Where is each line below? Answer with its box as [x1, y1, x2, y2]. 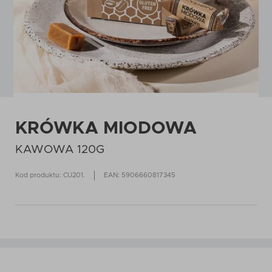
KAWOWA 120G [15, 144, 104, 155]
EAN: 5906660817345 [104, 172, 175, 178]
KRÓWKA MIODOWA [15, 120, 197, 137]
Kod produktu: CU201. [15, 172, 85, 178]
